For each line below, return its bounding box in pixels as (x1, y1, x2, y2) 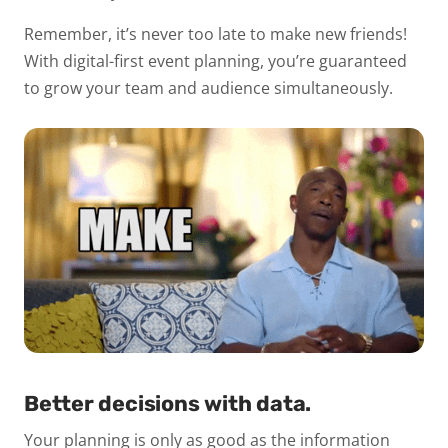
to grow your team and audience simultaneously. (24, 77, 397, 99)
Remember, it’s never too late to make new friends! (24, 23, 407, 45)
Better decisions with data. (24, 391, 312, 417)
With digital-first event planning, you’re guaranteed (24, 50, 407, 72)
